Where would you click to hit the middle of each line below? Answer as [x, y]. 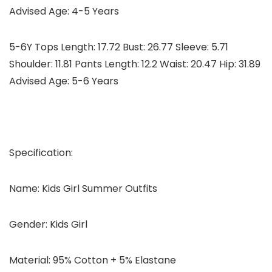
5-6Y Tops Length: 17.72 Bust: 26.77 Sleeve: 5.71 [119, 47]
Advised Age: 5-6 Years [64, 81]
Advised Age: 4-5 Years [64, 12]
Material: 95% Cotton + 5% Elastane [93, 260]
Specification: [41, 153]
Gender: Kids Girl [48, 225]
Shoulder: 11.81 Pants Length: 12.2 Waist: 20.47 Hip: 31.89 [135, 64]
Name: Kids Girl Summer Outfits [83, 189]
